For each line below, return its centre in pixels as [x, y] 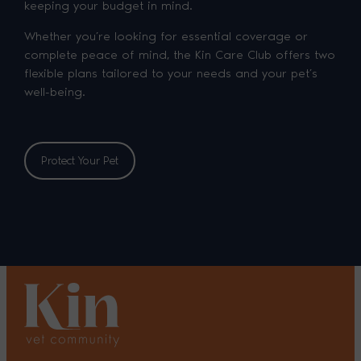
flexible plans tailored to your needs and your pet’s [171, 73]
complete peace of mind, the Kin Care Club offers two [180, 54]
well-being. [55, 91]
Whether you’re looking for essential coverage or [166, 36]
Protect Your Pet [80, 160]
